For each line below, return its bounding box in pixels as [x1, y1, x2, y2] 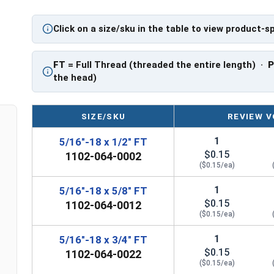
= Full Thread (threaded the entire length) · [65, 59, 268, 70]
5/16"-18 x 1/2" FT [59, 135, 147, 148]
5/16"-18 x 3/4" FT [59, 233, 147, 246]
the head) [53, 72, 97, 83]
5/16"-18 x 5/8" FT [59, 184, 147, 197]
